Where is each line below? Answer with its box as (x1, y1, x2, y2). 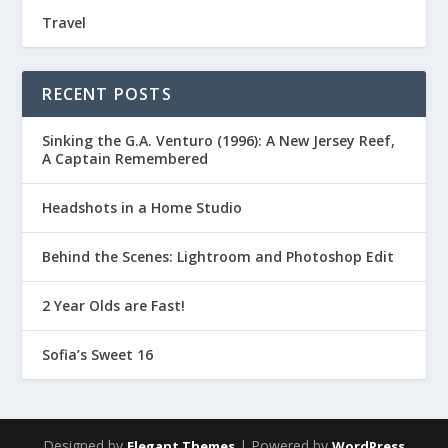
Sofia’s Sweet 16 (42, 345, 154, 364)
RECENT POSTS (42, 83, 172, 105)
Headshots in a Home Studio (42, 198, 243, 217)
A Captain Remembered (42, 149, 209, 168)
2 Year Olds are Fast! (42, 296, 186, 315)
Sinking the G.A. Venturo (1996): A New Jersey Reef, (42, 131, 396, 150)
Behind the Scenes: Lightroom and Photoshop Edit (42, 247, 395, 266)
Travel (42, 13, 87, 32)
